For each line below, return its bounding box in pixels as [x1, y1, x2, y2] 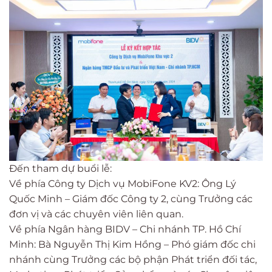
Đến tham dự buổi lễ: [9, 162, 112, 174]
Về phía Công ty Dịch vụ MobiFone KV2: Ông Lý [9, 177, 236, 189]
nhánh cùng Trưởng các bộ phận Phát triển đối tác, [9, 253, 257, 265]
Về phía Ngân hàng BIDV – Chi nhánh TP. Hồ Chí [9, 223, 241, 235]
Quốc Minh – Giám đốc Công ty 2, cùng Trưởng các [9, 192, 253, 205]
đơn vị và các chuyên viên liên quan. [9, 208, 183, 220]
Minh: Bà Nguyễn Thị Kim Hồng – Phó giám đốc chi [9, 238, 256, 250]
